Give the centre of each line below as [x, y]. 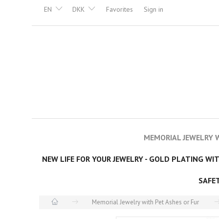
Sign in [153, 9]
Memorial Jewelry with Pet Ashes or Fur [145, 202]
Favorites [120, 9]
